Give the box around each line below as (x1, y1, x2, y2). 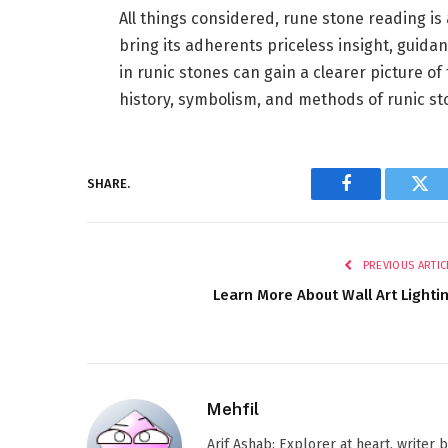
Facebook (344, 189, 415, 208)
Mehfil (207, 398, 259, 419)
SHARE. (87, 176, 130, 192)
